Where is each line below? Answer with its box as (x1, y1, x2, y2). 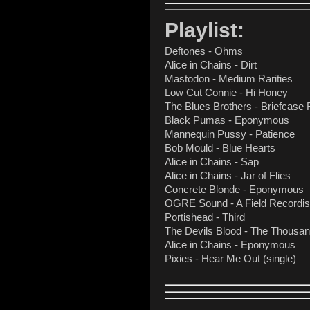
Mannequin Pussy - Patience (165, 128, 298, 140)
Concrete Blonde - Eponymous (165, 183, 304, 195)
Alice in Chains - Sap (165, 156, 259, 167)
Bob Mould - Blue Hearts (165, 142, 278, 154)
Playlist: (165, 18, 244, 42)
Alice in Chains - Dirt (165, 59, 259, 71)
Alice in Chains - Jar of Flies (165, 170, 291, 181)
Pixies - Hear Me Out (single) (165, 253, 296, 264)
